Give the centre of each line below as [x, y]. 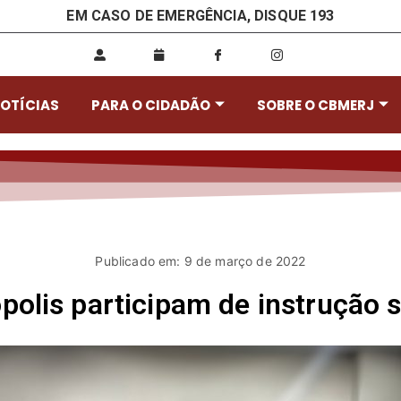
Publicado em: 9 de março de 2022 [200, 261]
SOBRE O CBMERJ [316, 105]
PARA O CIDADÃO [151, 105]
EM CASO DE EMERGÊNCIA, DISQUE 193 [200, 16]
